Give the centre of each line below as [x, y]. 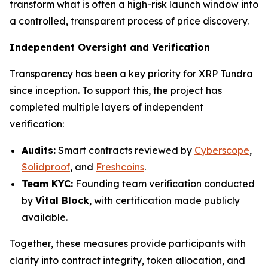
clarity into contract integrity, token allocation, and [127, 260]
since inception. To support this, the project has [116, 90]
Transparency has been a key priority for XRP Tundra [131, 73]
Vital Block [62, 200]
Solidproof [46, 167]
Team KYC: [47, 183]
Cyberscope [222, 150]
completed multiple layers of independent [106, 107]
